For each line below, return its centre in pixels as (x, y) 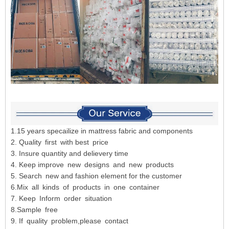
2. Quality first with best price (60, 142)
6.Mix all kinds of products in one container (85, 187)
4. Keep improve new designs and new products (92, 165)
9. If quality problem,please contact (71, 221)
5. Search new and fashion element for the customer (96, 176)
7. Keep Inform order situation (63, 199)
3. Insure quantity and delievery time (70, 154)
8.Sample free (35, 210)
